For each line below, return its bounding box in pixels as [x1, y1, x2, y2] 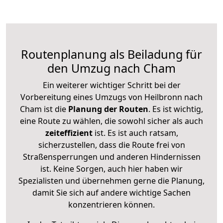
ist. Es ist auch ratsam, [92, 127, 178, 138]
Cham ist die [20, 103, 66, 114]
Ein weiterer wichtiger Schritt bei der [42, 79, 181, 91]
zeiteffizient [45, 127, 93, 138]
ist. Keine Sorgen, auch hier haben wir [40, 163, 183, 174]
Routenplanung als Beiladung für [21, 46, 202, 62]
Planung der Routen [66, 103, 148, 114]
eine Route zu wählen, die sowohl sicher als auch [20, 115, 203, 126]
